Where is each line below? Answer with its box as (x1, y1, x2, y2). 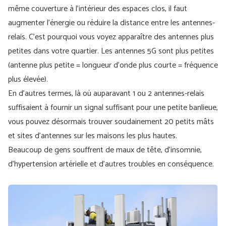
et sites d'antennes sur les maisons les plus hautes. (8, 129, 177, 143)
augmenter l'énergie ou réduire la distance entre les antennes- (8, 16, 215, 30)
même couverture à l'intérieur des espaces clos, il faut (8, 2, 187, 16)
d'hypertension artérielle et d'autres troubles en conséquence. (8, 157, 218, 171)
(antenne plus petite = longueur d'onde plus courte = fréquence (8, 59, 218, 72)
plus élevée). (8, 73, 48, 86)
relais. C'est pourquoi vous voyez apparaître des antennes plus (8, 30, 214, 44)
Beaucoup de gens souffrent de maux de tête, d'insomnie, (8, 143, 202, 157)
